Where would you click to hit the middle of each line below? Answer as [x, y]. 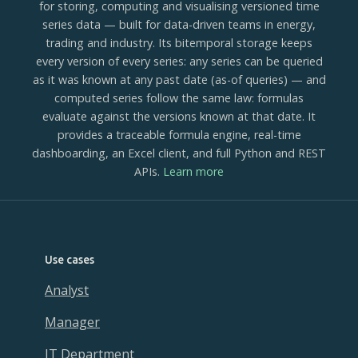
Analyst [67, 290]
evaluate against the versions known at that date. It [179, 116]
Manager [72, 322]
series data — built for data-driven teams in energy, [179, 24]
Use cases [70, 260]
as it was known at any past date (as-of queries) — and [179, 80]
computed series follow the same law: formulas [179, 98]
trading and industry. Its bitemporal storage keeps [179, 43]
